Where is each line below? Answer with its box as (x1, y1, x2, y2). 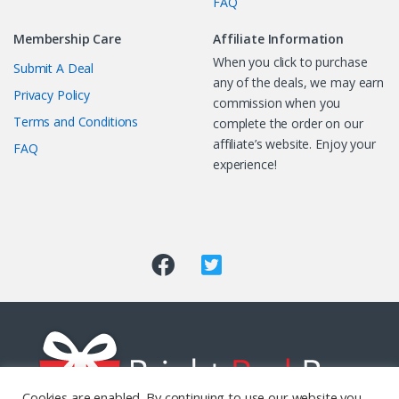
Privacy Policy (13, 86, 91, 104)
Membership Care (13, 30, 121, 48)
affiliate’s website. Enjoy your (213, 135, 376, 153)
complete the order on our (213, 115, 363, 133)
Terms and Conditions (13, 113, 139, 131)
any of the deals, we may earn (213, 74, 384, 92)
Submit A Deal (13, 60, 94, 77)
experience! (213, 156, 277, 174)
